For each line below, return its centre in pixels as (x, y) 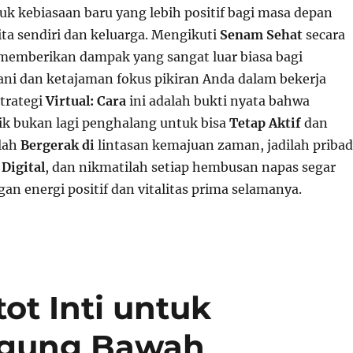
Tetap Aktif (265, 123)
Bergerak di (57, 145)
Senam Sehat (261, 35)
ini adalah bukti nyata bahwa (217, 101)
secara (323, 35)
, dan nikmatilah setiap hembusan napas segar (190, 167)
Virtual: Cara (85, 101)
